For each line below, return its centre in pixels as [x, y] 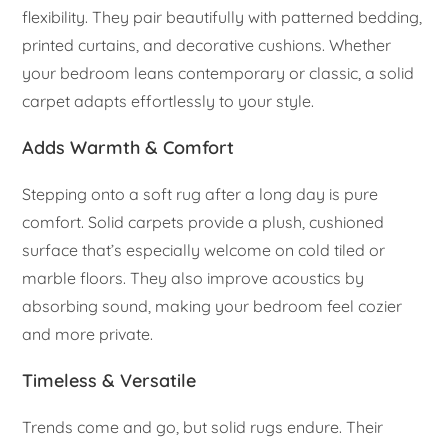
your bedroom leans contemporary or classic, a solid [218, 72]
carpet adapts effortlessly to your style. [168, 100]
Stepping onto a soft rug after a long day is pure [200, 193]
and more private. [88, 333]
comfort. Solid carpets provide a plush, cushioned [203, 221]
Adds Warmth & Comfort [128, 147]
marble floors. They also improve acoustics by [193, 277]
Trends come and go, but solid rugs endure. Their [203, 426]
